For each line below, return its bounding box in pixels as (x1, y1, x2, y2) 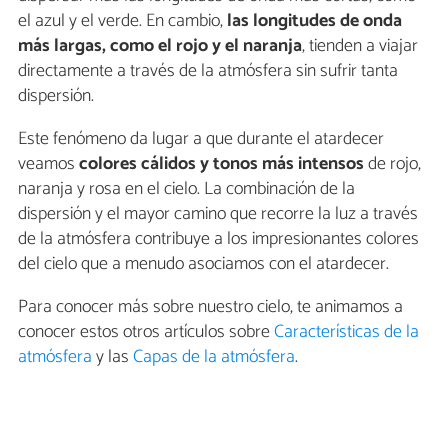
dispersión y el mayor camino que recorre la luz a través (18, 198, 418, 229)
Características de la (274, 316, 419, 347)
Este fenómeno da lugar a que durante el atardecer (18, 123, 384, 154)
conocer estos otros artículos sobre (18, 316, 274, 347)
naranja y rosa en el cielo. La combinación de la (18, 173, 355, 204)
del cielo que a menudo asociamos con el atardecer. (18, 248, 389, 279)
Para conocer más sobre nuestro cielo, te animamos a (18, 291, 403, 322)
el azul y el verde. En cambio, (18, 5, 223, 36)
